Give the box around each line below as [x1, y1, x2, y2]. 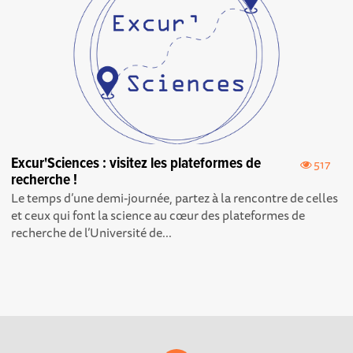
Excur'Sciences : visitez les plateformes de [11, 154, 262, 175]
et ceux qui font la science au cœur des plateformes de [11, 205, 306, 226]
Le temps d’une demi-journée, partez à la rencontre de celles [11, 188, 339, 209]
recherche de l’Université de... [11, 222, 173, 243]
